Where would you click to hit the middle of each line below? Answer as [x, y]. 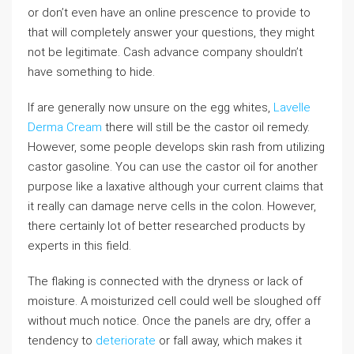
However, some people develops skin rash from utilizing [176, 147]
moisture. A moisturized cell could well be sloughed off [174, 301]
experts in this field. [79, 246]
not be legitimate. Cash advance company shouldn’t [165, 52]
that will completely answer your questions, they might [171, 32]
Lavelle [292, 107]
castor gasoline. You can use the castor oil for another [173, 167]
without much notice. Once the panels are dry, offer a [169, 321]
